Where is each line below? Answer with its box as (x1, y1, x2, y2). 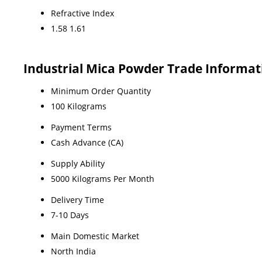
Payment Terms (51, 121, 112, 133)
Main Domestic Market (51, 230, 139, 242)
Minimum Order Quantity (51, 85, 151, 96)
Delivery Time (51, 194, 104, 205)
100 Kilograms (51, 100, 106, 112)
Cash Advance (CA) (51, 136, 123, 148)
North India (51, 245, 96, 257)
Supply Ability (51, 157, 105, 169)
